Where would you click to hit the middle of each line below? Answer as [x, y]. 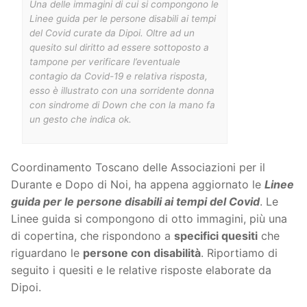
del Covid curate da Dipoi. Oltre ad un [112, 33]
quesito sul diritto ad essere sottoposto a [119, 47]
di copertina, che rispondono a [93, 236]
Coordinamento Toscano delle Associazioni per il [138, 168]
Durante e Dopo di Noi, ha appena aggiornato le [138, 185]
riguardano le [47, 253]
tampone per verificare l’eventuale [105, 61]
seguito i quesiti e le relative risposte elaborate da [141, 270]
